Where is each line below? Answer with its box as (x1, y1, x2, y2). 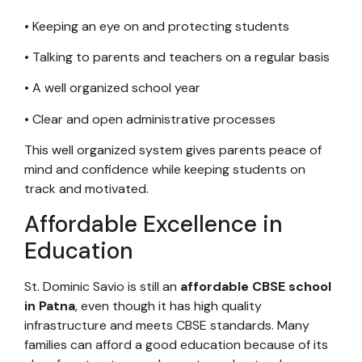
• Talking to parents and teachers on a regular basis (24, 48, 330, 65)
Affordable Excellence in (24, 208, 283, 239)
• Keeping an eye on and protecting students (24, 17, 289, 35)
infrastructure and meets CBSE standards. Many (24, 316, 309, 334)
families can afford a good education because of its (24, 335, 328, 353)
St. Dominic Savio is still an (24, 277, 180, 295)
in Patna (24, 297, 75, 314)
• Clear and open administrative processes (24, 110, 276, 128)
